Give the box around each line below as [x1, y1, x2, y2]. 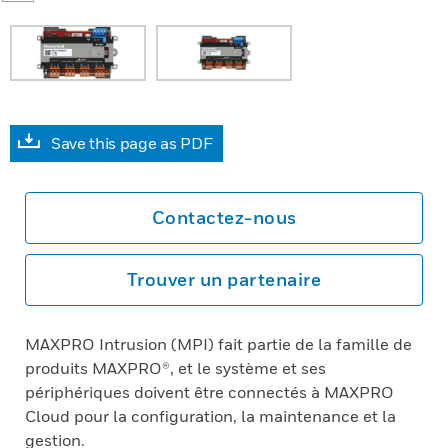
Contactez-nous [151, 207, 297, 228]
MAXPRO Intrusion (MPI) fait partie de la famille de [25, 334, 412, 354]
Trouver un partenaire [126, 269, 322, 290]
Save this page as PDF [51, 133, 213, 153]
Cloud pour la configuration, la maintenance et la [25, 406, 396, 426]
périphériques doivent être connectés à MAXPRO [25, 382, 394, 402]
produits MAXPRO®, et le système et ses [25, 358, 326, 378]
